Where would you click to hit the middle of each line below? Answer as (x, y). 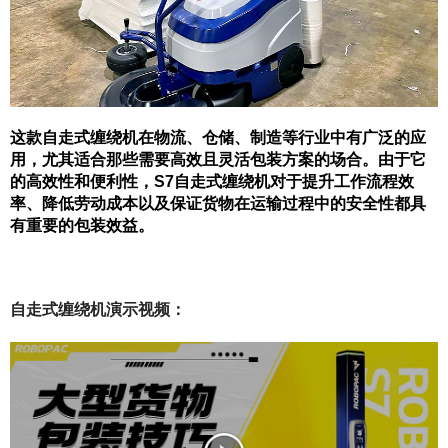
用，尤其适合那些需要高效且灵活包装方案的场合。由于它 (218, 159)
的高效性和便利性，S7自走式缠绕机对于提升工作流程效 (212, 181)
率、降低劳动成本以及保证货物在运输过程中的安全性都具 (218, 203)
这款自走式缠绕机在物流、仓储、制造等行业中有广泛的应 (218, 137)
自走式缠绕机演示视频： (98, 310)
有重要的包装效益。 (82, 225)
